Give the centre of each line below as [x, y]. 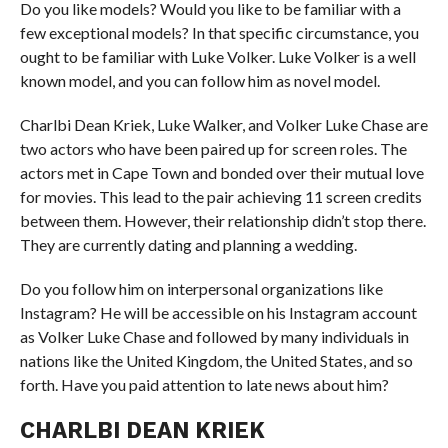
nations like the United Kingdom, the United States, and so [216, 360]
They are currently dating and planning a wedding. [188, 244]
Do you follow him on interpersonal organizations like [201, 288]
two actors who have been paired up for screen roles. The [213, 148]
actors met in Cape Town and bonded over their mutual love [221, 172]
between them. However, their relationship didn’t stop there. [222, 220]
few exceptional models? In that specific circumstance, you [219, 32]
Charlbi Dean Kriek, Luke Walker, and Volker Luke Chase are [223, 124]
